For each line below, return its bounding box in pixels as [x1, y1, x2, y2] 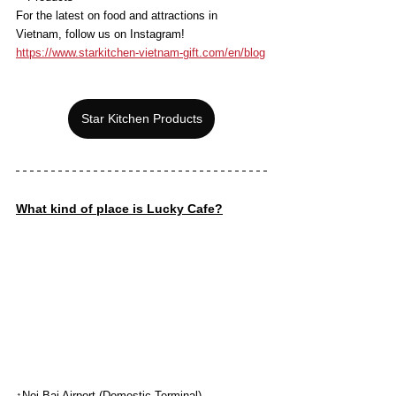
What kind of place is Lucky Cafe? [16, 202, 223, 217]
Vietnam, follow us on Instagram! [16, 27, 185, 42]
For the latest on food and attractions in [16, 9, 221, 23]
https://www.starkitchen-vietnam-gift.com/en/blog [16, 46, 265, 60]
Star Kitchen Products [80, 111, 202, 126]
